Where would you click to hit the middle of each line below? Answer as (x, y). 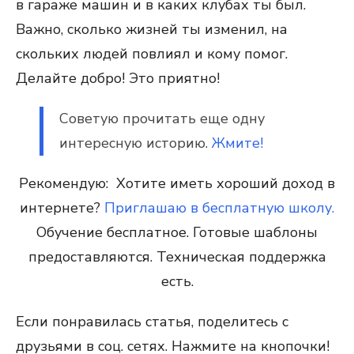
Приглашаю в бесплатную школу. (219, 208)
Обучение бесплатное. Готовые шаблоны (177, 232)
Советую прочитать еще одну (162, 119)
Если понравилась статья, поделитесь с (152, 322)
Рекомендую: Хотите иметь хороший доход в (177, 183)
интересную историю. (136, 143)
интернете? (62, 208)
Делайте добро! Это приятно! (118, 78)
